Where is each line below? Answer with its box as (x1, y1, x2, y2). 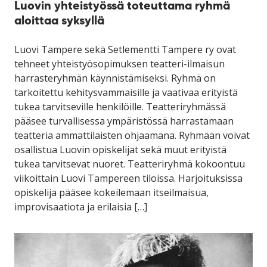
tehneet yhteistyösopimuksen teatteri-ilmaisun (14, 57, 225, 70)
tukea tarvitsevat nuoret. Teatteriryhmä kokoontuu (14, 157, 245, 170)
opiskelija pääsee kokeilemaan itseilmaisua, (14, 185, 209, 199)
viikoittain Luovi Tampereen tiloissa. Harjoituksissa (14, 171, 243, 185)
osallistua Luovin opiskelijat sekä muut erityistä (14, 142, 226, 156)
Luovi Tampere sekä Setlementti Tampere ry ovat (14, 42, 236, 56)
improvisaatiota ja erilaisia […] (14, 200, 147, 213)
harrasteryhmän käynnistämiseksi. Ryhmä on (14, 71, 216, 85)
